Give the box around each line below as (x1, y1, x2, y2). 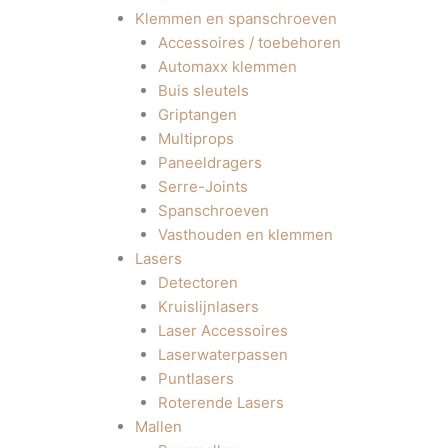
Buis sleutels (157, 81, 249, 100)
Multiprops (157, 129, 234, 148)
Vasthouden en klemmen (157, 225, 333, 244)
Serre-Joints (157, 177, 248, 196)
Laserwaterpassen (157, 345, 288, 364)
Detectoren (157, 273, 238, 292)
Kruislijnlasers (157, 297, 259, 316)
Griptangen (157, 105, 237, 124)
